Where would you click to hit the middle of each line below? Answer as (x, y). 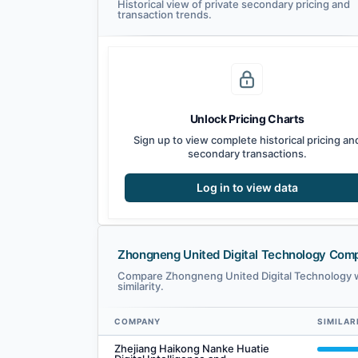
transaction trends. (165, 15)
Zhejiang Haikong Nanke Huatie (192, 349)
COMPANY (137, 322)
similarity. (141, 286)
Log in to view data (247, 188)
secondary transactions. (247, 154)
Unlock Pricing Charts (247, 119)
